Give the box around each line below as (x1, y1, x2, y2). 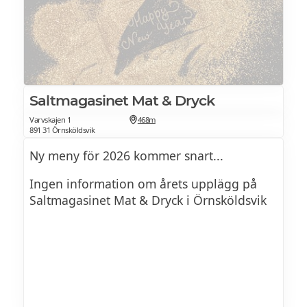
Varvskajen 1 (29, 114, 71, 125)
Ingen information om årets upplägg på (29, 175, 257, 193)
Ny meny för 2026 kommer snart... (29, 147, 223, 164)
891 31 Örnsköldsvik (29, 124, 95, 135)
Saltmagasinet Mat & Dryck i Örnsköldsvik (29, 192, 267, 209)
